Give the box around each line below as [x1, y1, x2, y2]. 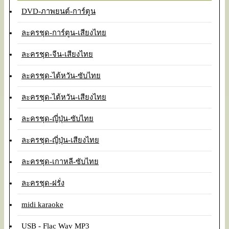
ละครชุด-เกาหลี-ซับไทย [21, 157, 99, 166]
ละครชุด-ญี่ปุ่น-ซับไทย [21, 114, 94, 123]
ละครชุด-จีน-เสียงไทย [21, 50, 93, 58]
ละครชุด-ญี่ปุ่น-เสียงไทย [21, 135, 99, 144]
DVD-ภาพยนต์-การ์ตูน [21, 7, 96, 15]
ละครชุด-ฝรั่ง [21, 178, 64, 187]
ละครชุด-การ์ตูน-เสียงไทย [21, 28, 106, 37]
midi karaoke [21, 200, 63, 209]
